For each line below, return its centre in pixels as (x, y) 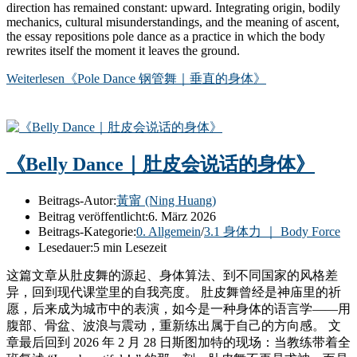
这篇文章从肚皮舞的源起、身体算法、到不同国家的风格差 (172, 276)
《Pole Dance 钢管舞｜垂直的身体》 (165, 78)
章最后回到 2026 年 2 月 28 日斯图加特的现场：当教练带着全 (178, 343)
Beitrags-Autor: (77, 201)
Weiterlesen (35, 78)
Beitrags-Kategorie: (87, 232)
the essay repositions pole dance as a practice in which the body (166, 36)
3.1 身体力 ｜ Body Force (272, 232)
